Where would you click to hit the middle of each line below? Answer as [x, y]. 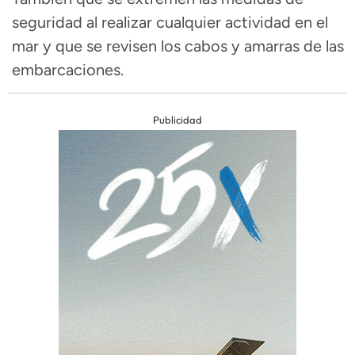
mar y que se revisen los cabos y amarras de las [178, 46]
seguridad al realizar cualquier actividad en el [170, 22]
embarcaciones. [68, 69]
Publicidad [177, 119]
